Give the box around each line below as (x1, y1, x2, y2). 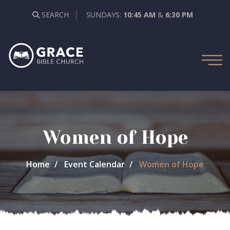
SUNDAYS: (86, 10, 123, 20)
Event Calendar (64, 159, 125, 170)
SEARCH (39, 10, 69, 20)
